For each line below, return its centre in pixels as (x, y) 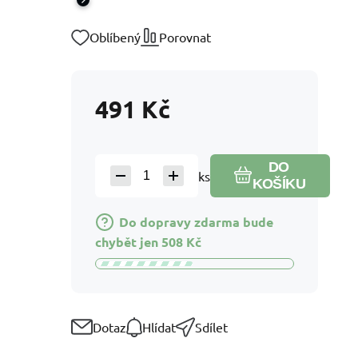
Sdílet (211, 327)
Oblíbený (115, 37)
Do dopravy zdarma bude (196, 222)
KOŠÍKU (279, 184)
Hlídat (159, 327)
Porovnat (185, 37)
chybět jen (127, 241)
